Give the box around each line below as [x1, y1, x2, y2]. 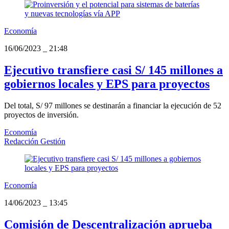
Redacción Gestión [4, 137, 65, 146]
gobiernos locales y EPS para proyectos [4, 77, 210, 91]
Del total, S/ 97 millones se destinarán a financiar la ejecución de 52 [4, 101, 221, 110]
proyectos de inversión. [4, 110, 79, 120]
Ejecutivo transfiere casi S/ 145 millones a [4, 63, 223, 77]
